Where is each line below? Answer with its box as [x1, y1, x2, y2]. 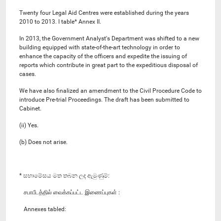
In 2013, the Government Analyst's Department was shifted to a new [19, 35, 199, 42]
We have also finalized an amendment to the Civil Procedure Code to [19, 87, 202, 94]
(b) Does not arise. [19, 138, 68, 146]
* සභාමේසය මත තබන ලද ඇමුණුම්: [19, 172, 110, 179]
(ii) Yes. [19, 121, 38, 129]
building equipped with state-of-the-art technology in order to [19, 43, 180, 51]
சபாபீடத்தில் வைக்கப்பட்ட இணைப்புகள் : [19, 188, 120, 196]
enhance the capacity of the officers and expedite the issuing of [19, 52, 187, 60]
